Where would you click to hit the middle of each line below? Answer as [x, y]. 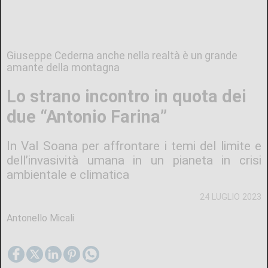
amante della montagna [63, 68]
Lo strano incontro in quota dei [127, 96]
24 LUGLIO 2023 [230, 197]
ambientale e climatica [68, 174]
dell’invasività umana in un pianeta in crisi [134, 160]
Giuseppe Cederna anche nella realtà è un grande [122, 56]
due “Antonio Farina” [87, 116]
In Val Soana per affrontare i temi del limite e [134, 146]
